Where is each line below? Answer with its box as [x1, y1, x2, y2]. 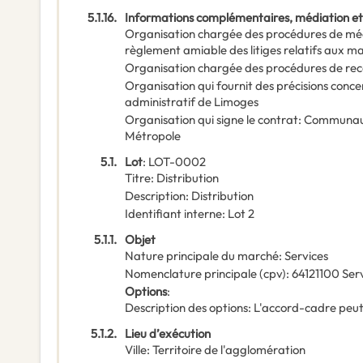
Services [284, 248, 328, 264]
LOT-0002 [148, 154, 206, 170]
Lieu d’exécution [125, 326, 211, 342]
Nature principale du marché [125, 248, 279, 264]
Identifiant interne [125, 206, 222, 222]
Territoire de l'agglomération [152, 342, 305, 358]
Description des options [125, 300, 248, 316]
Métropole [125, 128, 181, 144]
